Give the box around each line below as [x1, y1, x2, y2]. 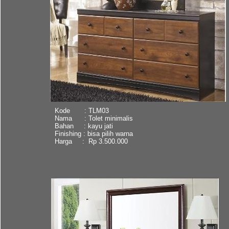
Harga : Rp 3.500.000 [54, 137, 128, 145]
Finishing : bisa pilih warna [54, 129, 133, 138]
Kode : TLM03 [54, 106, 109, 114]
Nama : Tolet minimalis [54, 114, 133, 122]
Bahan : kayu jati [54, 122, 113, 130]
